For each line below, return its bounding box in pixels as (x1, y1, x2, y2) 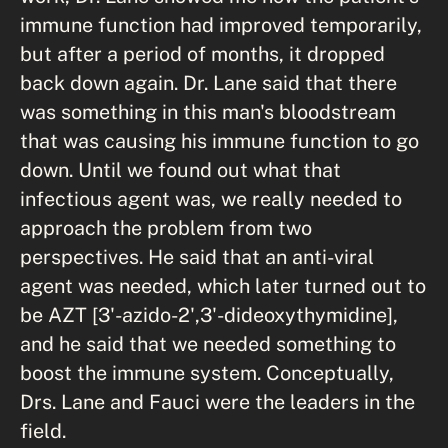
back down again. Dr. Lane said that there (20, 70, 397, 94)
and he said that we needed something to (20, 331, 396, 355)
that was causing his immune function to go (20, 128, 419, 152)
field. (20, 418, 66, 442)
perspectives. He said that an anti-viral (20, 244, 374, 268)
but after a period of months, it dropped (20, 41, 385, 65)
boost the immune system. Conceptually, (20, 360, 394, 384)
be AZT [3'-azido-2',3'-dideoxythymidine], (20, 302, 398, 326)
